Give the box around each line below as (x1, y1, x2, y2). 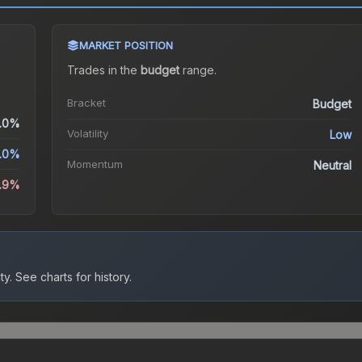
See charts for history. (12, 270, 132, 284)
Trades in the (66, 63, 141, 78)
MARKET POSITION (78, 39, 173, 53)
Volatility (66, 127, 108, 141)
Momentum (66, 158, 123, 171)
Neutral (314, 158, 352, 173)
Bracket (66, 96, 106, 110)
